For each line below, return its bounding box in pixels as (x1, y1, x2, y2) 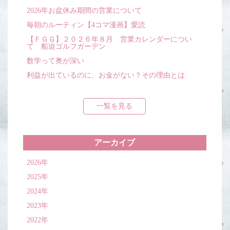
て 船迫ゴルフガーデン (27, 43, 106, 51)
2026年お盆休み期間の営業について (27, 7, 142, 15)
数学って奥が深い (27, 57, 84, 65)
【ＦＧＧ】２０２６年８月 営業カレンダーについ (27, 35, 192, 44)
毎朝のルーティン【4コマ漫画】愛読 (27, 21, 145, 29)
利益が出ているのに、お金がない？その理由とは (27, 71, 185, 80)
